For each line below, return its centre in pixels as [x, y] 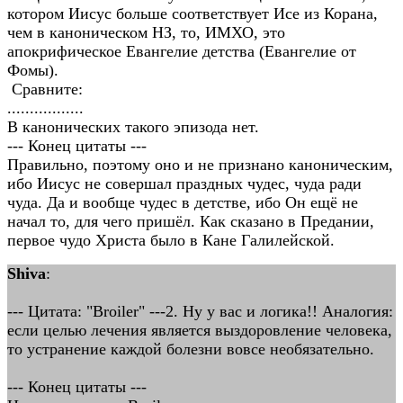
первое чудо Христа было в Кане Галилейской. [171, 240]
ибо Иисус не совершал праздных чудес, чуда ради [184, 184]
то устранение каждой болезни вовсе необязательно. [191, 349]
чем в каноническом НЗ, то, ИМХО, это [146, 32]
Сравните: [45, 89]
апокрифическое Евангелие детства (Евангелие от [182, 51]
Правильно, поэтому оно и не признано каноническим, [200, 165]
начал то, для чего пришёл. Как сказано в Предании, [191, 221]
